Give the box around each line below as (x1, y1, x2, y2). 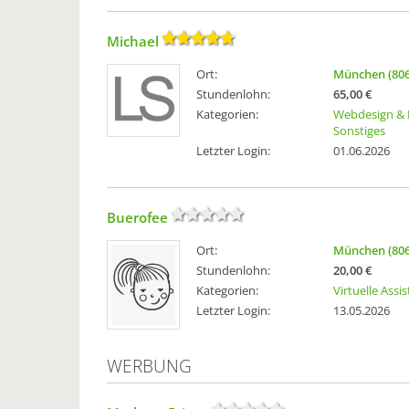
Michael (107, 32, 159, 51)
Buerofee (107, 208, 168, 227)
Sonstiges (333, 122, 385, 140)
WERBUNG (107, 354, 192, 379)
